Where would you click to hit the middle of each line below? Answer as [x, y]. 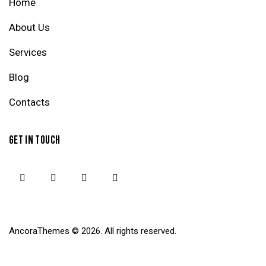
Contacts [29, 102]
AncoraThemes [39, 231]
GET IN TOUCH [35, 141]
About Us [29, 28]
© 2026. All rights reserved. [123, 231]
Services [28, 53]
